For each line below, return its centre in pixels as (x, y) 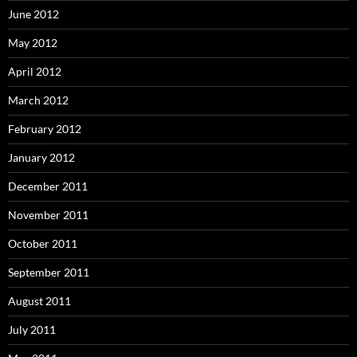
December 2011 (48, 186)
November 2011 (48, 214)
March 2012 (38, 100)
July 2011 (32, 329)
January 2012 (41, 157)
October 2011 (43, 243)
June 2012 (33, 14)
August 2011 (39, 300)
